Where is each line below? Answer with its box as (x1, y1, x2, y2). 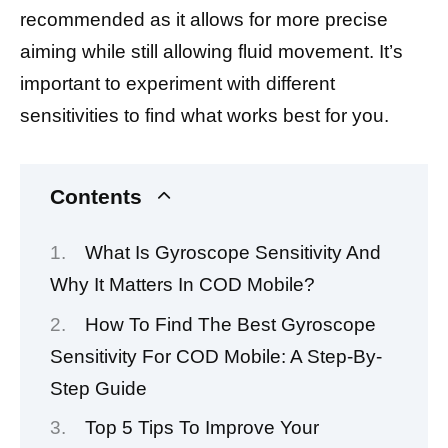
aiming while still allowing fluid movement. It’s (20, 41, 403, 63)
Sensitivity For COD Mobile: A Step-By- (50, 345, 382, 367)
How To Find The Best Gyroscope (85, 313, 377, 335)
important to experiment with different (20, 73, 335, 95)
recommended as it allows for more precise (20, 9, 388, 31)
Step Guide (50, 377, 147, 399)
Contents (50, 185, 142, 209)
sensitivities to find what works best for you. (20, 105, 389, 127)
